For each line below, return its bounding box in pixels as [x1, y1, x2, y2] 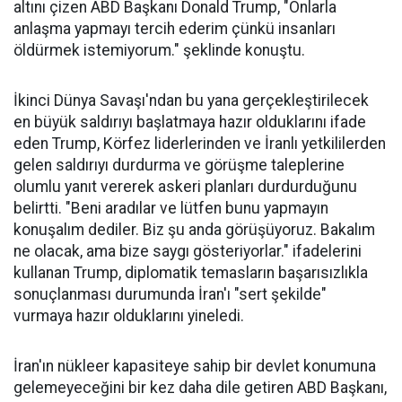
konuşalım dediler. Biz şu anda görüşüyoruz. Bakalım [13, 221, 375, 239]
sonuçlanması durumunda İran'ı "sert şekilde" [13, 285, 327, 303]
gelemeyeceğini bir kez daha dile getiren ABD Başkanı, [13, 379, 387, 397]
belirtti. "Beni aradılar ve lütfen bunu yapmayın [13, 199, 328, 217]
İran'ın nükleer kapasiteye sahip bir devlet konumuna [13, 357, 376, 375]
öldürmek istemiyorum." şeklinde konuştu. [13, 41, 305, 59]
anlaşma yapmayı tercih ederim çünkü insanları [13, 20, 336, 38]
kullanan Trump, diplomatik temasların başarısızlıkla [13, 264, 368, 282]
